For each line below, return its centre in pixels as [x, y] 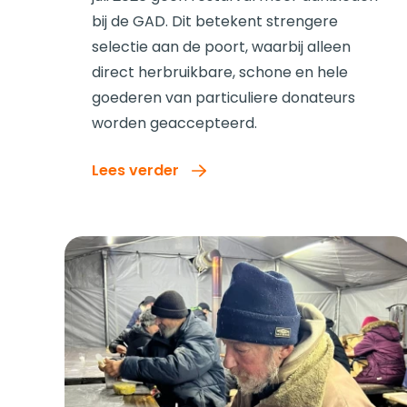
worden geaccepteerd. [174, 123]
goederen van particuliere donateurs [223, 97]
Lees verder [135, 170]
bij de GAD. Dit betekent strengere [214, 21]
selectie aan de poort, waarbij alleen [221, 46]
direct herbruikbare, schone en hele [219, 72]
